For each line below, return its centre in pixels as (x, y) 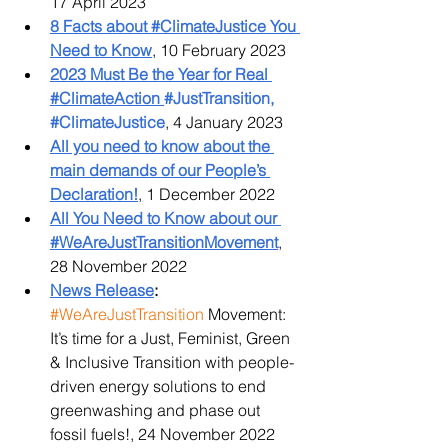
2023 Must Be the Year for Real (161, 74)
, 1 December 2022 (206, 194)
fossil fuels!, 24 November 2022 (162, 434)
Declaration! (94, 194)
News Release (102, 290)
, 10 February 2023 (219, 50)
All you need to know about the (162, 146)
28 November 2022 (118, 266)
